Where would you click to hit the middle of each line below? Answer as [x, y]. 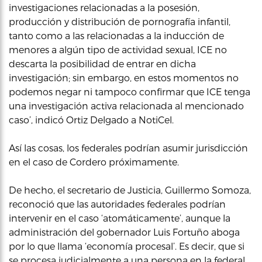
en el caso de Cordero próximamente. [94, 161]
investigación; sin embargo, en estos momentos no [124, 77]
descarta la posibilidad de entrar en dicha [102, 63]
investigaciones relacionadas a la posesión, [104, 7]
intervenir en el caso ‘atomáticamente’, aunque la [120, 218]
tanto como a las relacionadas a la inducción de [116, 35]
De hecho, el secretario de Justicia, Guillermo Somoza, [130, 189]
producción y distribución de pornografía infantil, [120, 21]
